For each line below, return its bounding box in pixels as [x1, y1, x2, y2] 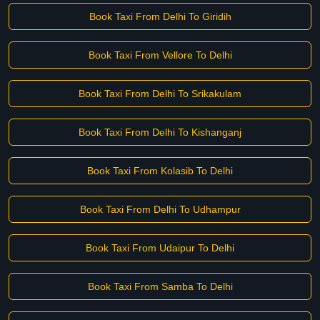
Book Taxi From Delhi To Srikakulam [79, 88, 241, 99]
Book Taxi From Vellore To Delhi [88, 49, 232, 61]
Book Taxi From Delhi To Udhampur [79, 204, 241, 215]
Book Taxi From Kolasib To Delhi [87, 165, 233, 176]
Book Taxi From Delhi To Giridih [89, 11, 231, 22]
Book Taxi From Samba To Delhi [87, 281, 233, 292]
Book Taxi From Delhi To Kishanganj [79, 126, 241, 138]
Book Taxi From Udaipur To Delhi [86, 242, 234, 254]
